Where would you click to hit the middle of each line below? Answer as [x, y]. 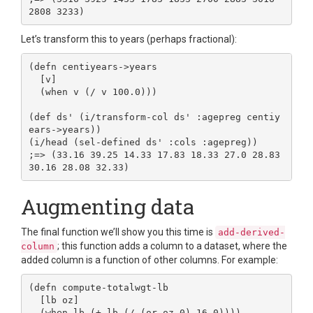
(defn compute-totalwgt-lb [98, 287]
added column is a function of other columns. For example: [150, 260]
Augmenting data [108, 207]
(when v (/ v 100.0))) [34, 92]
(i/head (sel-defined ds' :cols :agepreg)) [143, 142]
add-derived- [252, 233]
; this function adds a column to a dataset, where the [172, 246]
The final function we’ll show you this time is [118, 232]
